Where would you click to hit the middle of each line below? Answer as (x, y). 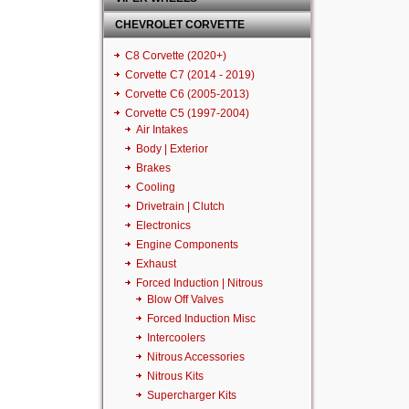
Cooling (156, 187)
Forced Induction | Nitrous (199, 283)
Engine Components (187, 245)
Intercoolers (176, 338)
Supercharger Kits (192, 395)
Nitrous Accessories (196, 357)
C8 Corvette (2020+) (176, 56)
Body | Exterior (172, 149)
